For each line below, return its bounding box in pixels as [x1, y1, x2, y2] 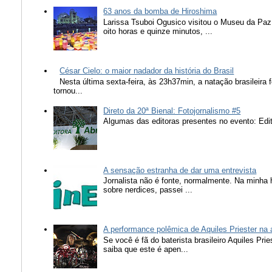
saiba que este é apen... [103, 245, 189, 254]
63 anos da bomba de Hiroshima [103, 7, 217, 16]
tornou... [53, 86, 83, 95]
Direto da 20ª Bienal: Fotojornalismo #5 [103, 106, 241, 115]
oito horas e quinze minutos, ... [103, 26, 213, 36]
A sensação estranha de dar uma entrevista [103, 165, 257, 175]
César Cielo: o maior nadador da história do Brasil [59, 66, 234, 76]
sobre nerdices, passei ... [103, 185, 193, 195]
